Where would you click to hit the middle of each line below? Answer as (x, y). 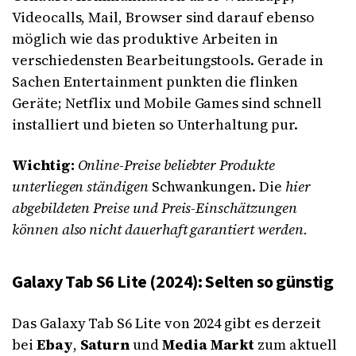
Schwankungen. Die (217, 187)
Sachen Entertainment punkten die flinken (155, 82)
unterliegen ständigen (82, 187)
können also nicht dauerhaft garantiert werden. (160, 230)
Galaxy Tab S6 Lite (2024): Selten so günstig (173, 282)
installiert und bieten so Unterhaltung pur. (155, 125)
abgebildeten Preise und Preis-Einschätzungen (155, 208)
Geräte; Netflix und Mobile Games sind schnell (167, 103)
